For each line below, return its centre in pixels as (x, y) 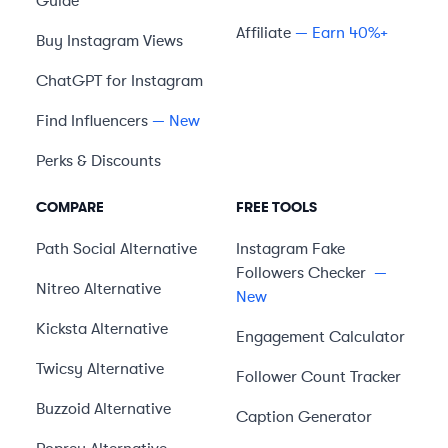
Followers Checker (301, 273)
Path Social (76, 249)
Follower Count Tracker (318, 377)
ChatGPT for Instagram (119, 81)
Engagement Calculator (320, 337)
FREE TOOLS (276, 207)
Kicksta (61, 329)
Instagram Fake (290, 249)
